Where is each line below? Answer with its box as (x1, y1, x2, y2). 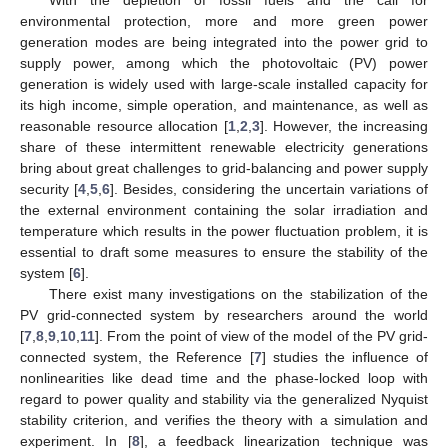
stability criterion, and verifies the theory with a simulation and (20, 411, 428, 428)
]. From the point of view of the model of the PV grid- (95, 327, 428, 344)
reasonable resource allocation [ (20, 117, 228, 134)
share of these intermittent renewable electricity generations (20, 138, 428, 155)
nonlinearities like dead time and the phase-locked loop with (20, 369, 428, 386)
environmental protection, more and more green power (20, 12, 428, 29)
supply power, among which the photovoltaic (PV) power (20, 54, 428, 71)
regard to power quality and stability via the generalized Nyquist (20, 390, 428, 407)
